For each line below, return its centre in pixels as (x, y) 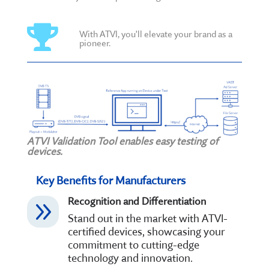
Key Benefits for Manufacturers (110, 180)
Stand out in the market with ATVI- (147, 218)
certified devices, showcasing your (146, 231)
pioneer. (95, 43)
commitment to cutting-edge (133, 244)
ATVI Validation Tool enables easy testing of (122, 141)
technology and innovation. (130, 258)
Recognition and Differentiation (137, 201)
